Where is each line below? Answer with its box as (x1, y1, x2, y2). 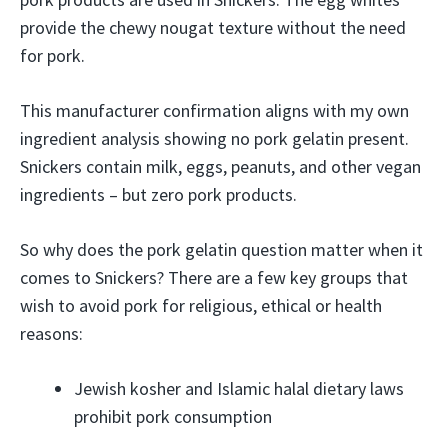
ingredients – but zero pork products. (20, 183, 297, 206)
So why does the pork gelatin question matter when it (20, 238, 423, 261)
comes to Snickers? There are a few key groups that (20, 266, 408, 289)
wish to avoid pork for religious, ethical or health (20, 294, 382, 317)
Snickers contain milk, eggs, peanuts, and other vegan (20, 155, 421, 178)
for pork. (20, 44, 85, 67)
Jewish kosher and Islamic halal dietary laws (74, 377, 404, 400)
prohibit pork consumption (74, 405, 272, 428)
